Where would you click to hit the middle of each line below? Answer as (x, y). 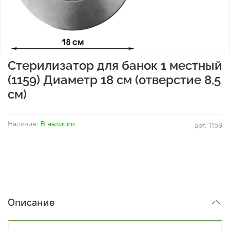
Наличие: (23, 123)
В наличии (58, 123)
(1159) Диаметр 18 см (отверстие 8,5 (114, 80)
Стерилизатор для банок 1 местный (115, 65)
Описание (31, 202)
